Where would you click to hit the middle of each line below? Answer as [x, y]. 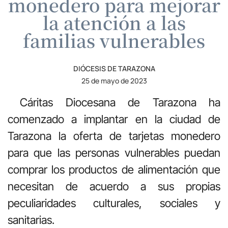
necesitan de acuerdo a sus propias [114, 186]
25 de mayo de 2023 [114, 80]
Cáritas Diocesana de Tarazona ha [114, 102]
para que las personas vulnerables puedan [114, 152]
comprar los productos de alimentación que [114, 169]
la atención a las [114, 22]
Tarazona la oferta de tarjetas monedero [114, 136]
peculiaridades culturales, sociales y [114, 203]
